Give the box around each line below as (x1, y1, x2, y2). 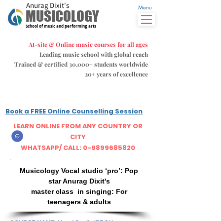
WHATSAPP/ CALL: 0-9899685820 (21, 143, 135, 152)
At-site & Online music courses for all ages (29, 40, 148, 48)
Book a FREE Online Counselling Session (5, 107, 143, 116)
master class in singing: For (31, 187, 127, 195)
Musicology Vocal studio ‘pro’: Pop (20, 167, 138, 175)
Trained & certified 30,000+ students (14, 60, 119, 68)
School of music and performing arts (26, 23, 96, 29)
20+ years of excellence (85, 70, 148, 78)
